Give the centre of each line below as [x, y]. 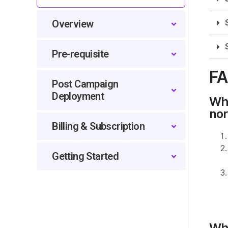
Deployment [78, 96]
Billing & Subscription [98, 126]
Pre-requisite [80, 54]
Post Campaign [85, 84]
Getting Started [85, 156]
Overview [73, 24]
